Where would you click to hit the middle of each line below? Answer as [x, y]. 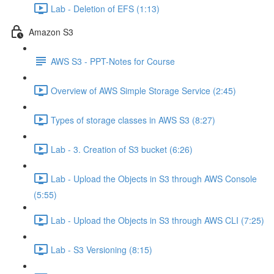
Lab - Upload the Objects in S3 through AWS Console [154, 178]
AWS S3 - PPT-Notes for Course [113, 61]
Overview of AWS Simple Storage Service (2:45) [143, 90]
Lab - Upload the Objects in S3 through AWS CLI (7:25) [157, 220]
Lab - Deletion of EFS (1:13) [105, 8]
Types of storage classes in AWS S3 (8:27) [133, 120]
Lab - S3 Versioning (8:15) [102, 249]
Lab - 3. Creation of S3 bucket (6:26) [122, 149]
